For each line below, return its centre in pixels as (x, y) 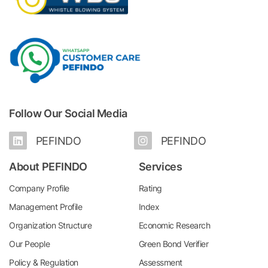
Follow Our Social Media (68, 113)
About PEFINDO (48, 166)
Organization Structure (50, 225)
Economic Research (174, 225)
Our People (29, 243)
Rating (150, 188)
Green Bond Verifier (173, 243)
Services (160, 166)
